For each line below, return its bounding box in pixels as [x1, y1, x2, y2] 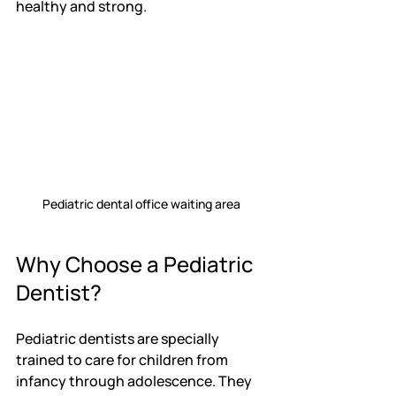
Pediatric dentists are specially [16, 328, 222, 348]
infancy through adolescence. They [16, 370, 255, 391]
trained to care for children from [16, 349, 231, 369]
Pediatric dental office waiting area [42, 194, 240, 212]
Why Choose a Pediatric [16, 248, 257, 278]
